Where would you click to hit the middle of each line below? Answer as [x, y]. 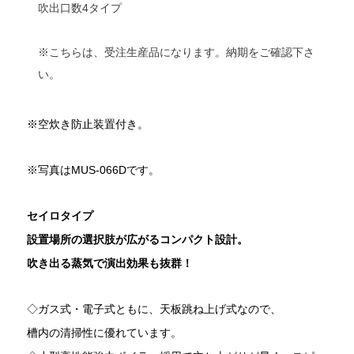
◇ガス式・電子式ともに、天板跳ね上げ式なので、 [154, 309]
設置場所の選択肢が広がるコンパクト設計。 [137, 240]
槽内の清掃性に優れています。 [104, 333]
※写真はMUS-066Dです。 [93, 170]
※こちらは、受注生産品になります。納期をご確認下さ [176, 52]
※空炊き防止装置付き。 [88, 124]
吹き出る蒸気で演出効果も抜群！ [110, 264]
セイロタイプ [60, 216]
